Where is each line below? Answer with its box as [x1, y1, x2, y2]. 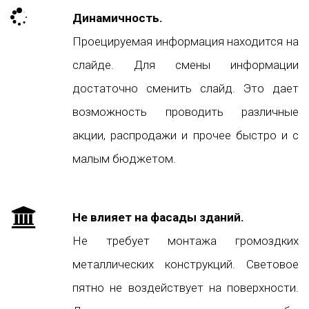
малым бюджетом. [72, 151, 176, 166]
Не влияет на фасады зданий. [72, 210, 244, 224]
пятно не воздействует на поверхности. [72, 280, 299, 295]
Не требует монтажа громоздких [72, 233, 299, 248]
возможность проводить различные [72, 104, 299, 119]
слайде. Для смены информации [72, 57, 299, 72]
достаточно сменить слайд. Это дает [72, 81, 299, 95]
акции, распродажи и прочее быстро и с [72, 128, 299, 142]
